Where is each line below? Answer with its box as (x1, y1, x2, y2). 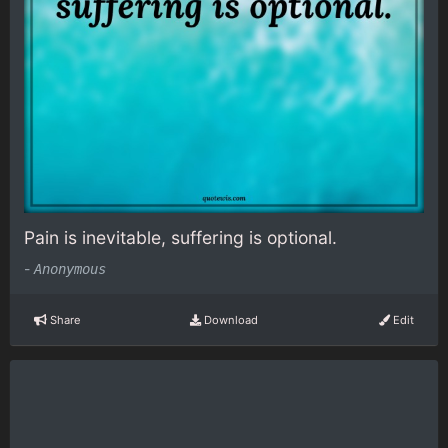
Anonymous (34, 261, 106, 278)
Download (200, 312, 258, 327)
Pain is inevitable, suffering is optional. (24, 226, 337, 248)
